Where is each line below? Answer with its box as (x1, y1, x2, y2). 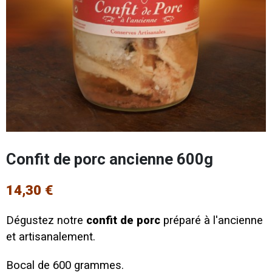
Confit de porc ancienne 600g (6, 149, 213, 168)
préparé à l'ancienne (160, 213, 263, 227)
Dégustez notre (6, 213, 86, 227)
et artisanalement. (6, 229, 95, 243)
